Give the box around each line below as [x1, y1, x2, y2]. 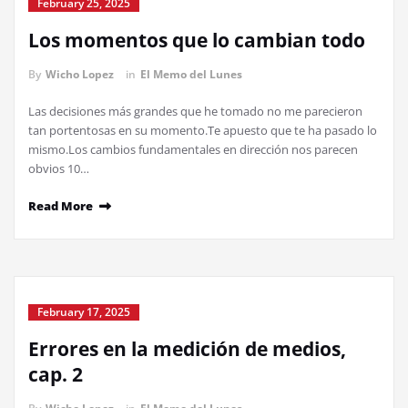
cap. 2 [28, 362, 83, 387]
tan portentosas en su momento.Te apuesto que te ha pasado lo [28, 122, 377, 138]
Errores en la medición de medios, [28, 336, 346, 362]
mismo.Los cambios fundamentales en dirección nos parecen [28, 141, 358, 158]
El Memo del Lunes [140, 66, 242, 82]
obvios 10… [28, 160, 89, 177]
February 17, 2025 [37, 304, 130, 320]
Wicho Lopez [46, 66, 114, 82]
